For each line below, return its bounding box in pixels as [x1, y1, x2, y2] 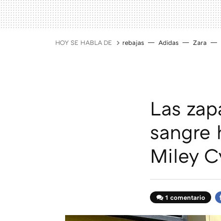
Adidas [158, 38, 179, 46]
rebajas [122, 38, 144, 46]
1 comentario [165, 193, 206, 201]
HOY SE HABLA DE [55, 38, 112, 46]
